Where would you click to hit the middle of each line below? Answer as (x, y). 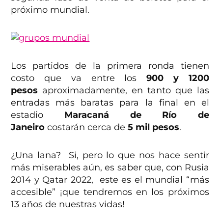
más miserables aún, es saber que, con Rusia (110, 167)
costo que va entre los (79, 78)
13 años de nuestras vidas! (68, 204)
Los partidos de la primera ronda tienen (110, 66)
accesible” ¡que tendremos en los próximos (110, 192)
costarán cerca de (86, 127)
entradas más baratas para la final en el (110, 102)
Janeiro (28, 127)
